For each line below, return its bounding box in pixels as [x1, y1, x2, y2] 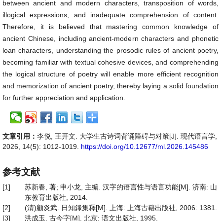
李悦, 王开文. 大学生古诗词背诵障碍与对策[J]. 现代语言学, [37, 132, 217, 140]
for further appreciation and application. [2, 94, 125, 102]
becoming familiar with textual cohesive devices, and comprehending [2, 58, 219, 66]
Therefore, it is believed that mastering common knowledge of [2, 23, 219, 31]
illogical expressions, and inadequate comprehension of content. [2, 11, 219, 19]
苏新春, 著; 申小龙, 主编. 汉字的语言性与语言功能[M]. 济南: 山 [25, 183, 217, 191]
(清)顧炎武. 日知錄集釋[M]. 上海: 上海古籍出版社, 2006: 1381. [25, 204, 217, 212]
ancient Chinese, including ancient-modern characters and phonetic [2, 35, 219, 42]
